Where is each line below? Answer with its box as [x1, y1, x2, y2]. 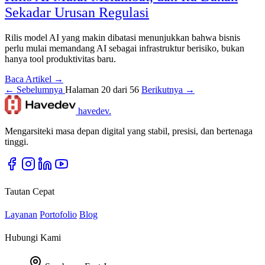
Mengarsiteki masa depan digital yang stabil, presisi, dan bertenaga [5, 126, 253, 137]
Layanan [5, 209, 37, 219]
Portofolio [40, 209, 77, 219]
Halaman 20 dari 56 [65, 85, 141, 95]
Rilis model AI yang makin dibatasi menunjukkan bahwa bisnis [5, 33, 240, 43]
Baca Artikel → [5, 74, 63, 85]
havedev [78, 106, 109, 117]
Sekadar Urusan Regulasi [5, 5, 149, 21]
